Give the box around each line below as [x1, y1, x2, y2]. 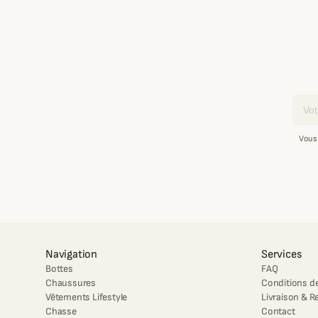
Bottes [45, 263, 73, 275]
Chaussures [45, 277, 96, 290]
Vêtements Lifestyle [45, 291, 128, 304]
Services [261, 248, 302, 262]
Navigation [45, 248, 97, 262]
